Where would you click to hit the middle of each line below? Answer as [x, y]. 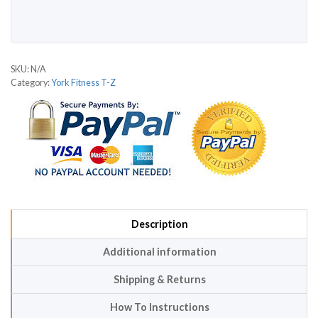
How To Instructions [159, 307]
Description [159, 224]
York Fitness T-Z [83, 83]
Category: [31, 83]
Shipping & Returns [159, 279]
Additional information [159, 251]
